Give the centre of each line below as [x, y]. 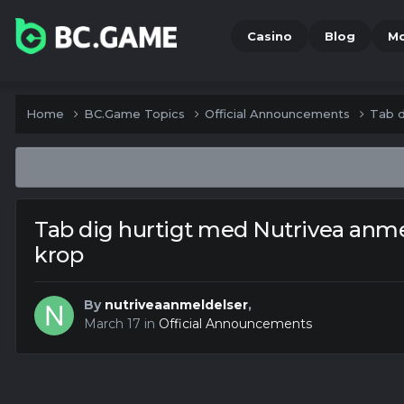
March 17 [112, 324]
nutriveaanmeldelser [176, 305]
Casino [269, 36]
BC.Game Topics [136, 114]
